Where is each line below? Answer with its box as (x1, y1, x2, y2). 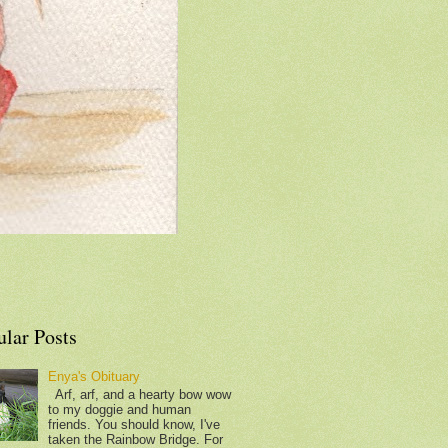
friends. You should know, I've (48, 416, 221, 432)
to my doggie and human (48, 401, 192, 417)
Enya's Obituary (48, 369, 141, 385)
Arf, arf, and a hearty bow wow (48, 386, 232, 402)
